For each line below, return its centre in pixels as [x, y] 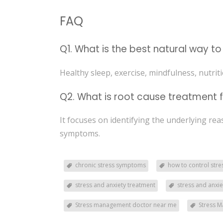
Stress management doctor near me [126, 205]
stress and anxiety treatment [115, 185]
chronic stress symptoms [111, 165]
